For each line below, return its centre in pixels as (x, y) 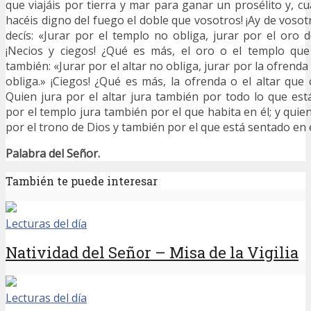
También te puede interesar (82, 180)
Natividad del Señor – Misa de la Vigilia (152, 253)
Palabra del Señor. (53, 153)
